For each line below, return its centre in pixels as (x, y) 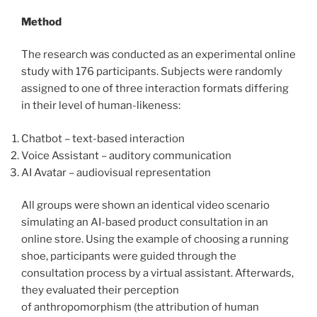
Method (41, 22)
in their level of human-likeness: (101, 106)
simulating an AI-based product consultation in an (145, 223)
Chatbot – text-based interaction (103, 138)
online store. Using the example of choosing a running (155, 240)
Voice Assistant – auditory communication (126, 155)
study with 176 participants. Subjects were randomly (152, 72)
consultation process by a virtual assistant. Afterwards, (157, 273)
